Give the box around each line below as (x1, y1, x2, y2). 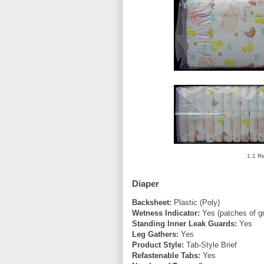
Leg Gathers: (132, 229, 179, 239)
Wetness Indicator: (132, 208, 200, 217)
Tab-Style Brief (184, 240, 237, 249)
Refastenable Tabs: (132, 250, 200, 260)
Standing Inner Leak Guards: (132, 219, 237, 228)
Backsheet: (132, 197, 171, 207)
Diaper (132, 178, 159, 189)
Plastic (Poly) (171, 197, 220, 207)
